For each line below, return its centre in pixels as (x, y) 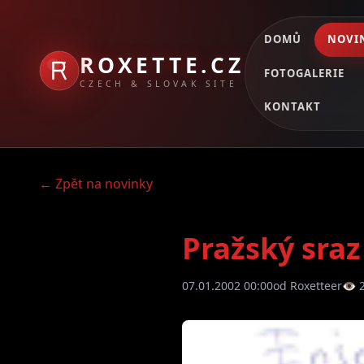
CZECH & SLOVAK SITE (158, 83)
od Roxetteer (308, 285)
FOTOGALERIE (304, 73)
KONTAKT (292, 107)
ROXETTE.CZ (162, 65)
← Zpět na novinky (96, 183)
